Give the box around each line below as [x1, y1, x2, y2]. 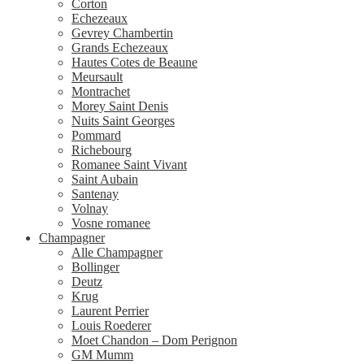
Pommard [71, 128, 121, 142]
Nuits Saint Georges [71, 113, 175, 128]
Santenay [71, 186, 119, 201]
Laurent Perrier [71, 303, 149, 318]
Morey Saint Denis [71, 98, 168, 113]
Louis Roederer [71, 318, 151, 332]
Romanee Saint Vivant [71, 157, 187, 171]
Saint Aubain [71, 171, 138, 186]
